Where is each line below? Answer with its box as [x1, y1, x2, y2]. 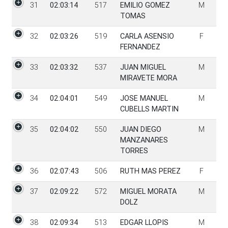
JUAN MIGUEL [120, 63, 166, 72]
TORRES [120, 146, 148, 156]
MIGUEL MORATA [120, 187, 177, 196]
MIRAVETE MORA [120, 73, 177, 83]
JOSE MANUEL [120, 94, 168, 103]
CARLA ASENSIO [120, 32, 174, 41]
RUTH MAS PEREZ [120, 166, 181, 176]
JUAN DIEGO [120, 125, 161, 134]
